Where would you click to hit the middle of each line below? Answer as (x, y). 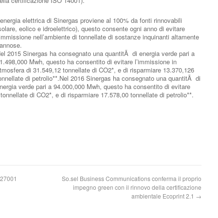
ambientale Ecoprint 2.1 (163, 196)
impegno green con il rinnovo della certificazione (137, 187)
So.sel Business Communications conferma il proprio (132, 178)
